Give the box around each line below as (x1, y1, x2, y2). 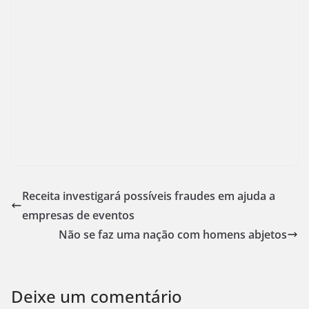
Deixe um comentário (11, 284, 182, 308)
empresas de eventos (22, 207, 134, 223)
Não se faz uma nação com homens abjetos (59, 226, 287, 242)
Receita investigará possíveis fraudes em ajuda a (22, 188, 275, 203)
